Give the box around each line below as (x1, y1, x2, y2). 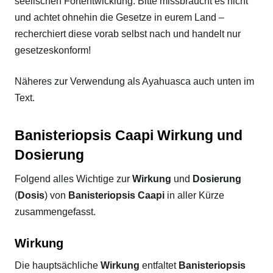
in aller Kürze (165, 190, 224, 200)
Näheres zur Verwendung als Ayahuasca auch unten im (15, 76, 254, 87)
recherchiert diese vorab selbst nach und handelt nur (15, 28, 241, 39)
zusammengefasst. (15, 206, 96, 217)
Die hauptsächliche (15, 260, 101, 271)
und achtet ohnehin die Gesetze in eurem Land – (15, 12, 224, 23)
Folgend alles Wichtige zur (15, 173, 132, 184)
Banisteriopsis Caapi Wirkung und (15, 127, 243, 143)
